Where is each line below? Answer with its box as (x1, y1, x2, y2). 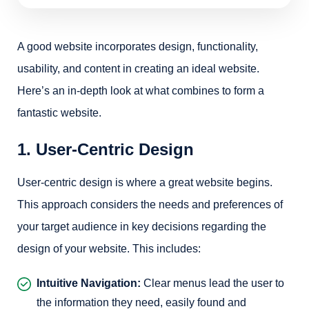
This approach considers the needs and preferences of (17, 199, 283, 210)
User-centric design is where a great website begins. (17, 177, 272, 188)
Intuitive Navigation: (37, 277, 141, 289)
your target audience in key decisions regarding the (17, 221, 266, 232)
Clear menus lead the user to (141, 277, 284, 289)
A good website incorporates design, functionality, (17, 41, 258, 52)
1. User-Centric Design (17, 140, 194, 159)
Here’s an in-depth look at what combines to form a (17, 85, 264, 97)
